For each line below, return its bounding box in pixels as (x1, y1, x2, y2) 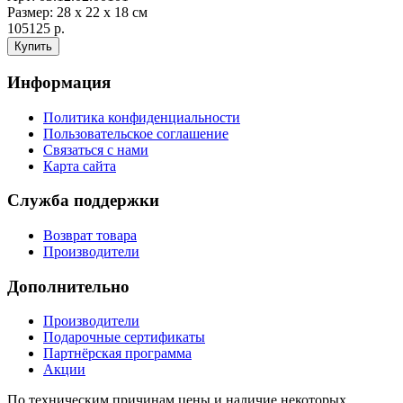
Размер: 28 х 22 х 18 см (7, 4, 148, 21)
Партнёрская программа (43, 345, 192, 362)
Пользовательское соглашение (43, 125, 228, 141)
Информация (7, 72, 111, 92)
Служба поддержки (7, 191, 159, 210)
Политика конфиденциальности (43, 109, 240, 125)
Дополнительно (7, 276, 130, 296)
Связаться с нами (43, 141, 148, 157)
